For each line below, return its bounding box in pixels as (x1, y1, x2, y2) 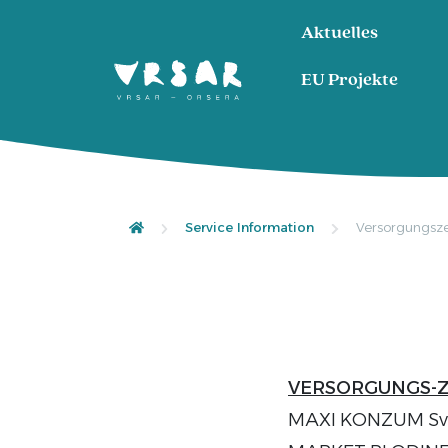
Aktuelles (301, 24, 378, 43)
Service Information (185, 219, 315, 235)
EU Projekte (301, 71, 398, 90)
